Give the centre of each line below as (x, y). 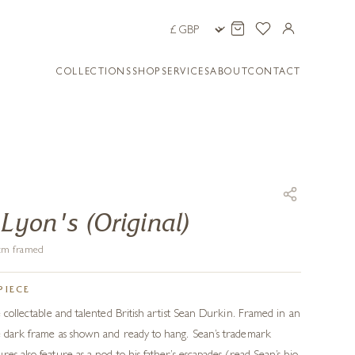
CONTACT (275, 73)
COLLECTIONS (94, 73)
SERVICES (186, 73)
